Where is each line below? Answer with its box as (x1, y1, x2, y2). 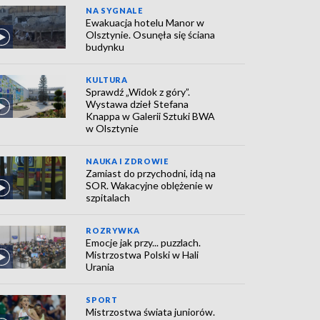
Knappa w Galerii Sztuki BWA (86, 110, 216, 122)
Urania (86, 261, 115, 273)
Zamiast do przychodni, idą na (86, 167, 216, 179)
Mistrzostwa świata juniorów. (86, 306, 216, 318)
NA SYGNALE (86, 6, 143, 15)
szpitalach (86, 191, 131, 204)
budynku (86, 41, 125, 53)
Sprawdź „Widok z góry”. (86, 86, 191, 98)
